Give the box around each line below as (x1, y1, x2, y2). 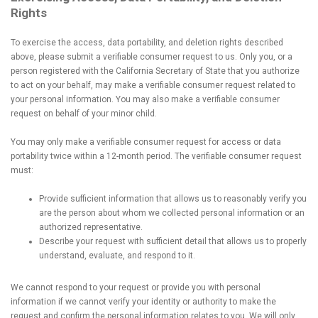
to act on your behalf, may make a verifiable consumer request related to (11, 80, 295, 90)
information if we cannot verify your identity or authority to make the (11, 297, 276, 307)
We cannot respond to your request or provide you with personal (11, 283, 261, 292)
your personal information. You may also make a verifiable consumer (11, 94, 280, 104)
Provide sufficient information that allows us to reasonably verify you (39, 194, 307, 204)
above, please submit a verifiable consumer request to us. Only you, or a (11, 52, 292, 62)
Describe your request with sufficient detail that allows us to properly (39, 236, 307, 246)
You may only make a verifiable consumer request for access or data (11, 137, 281, 147)
